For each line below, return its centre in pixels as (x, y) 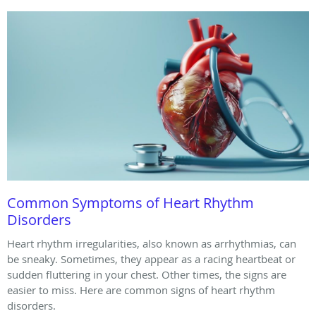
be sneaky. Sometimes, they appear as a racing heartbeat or (151, 259)
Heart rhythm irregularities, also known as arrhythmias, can (152, 244)
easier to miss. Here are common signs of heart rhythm (141, 290)
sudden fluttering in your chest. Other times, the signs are (147, 275)
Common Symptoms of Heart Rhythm (130, 203)
